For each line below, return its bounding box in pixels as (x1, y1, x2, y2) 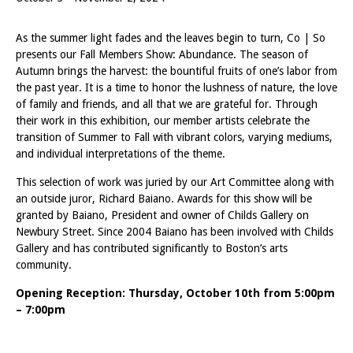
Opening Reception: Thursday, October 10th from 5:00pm (16, 286, 335, 299)
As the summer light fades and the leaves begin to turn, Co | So (16, 31, 325, 44)
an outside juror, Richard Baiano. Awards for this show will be (16, 191, 312, 205)
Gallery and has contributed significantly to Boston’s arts (16, 241, 288, 255)
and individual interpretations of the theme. (16, 147, 225, 160)
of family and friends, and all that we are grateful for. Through (16, 97, 318, 110)
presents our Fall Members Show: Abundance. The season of (16, 47, 308, 61)
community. (16, 258, 72, 271)
